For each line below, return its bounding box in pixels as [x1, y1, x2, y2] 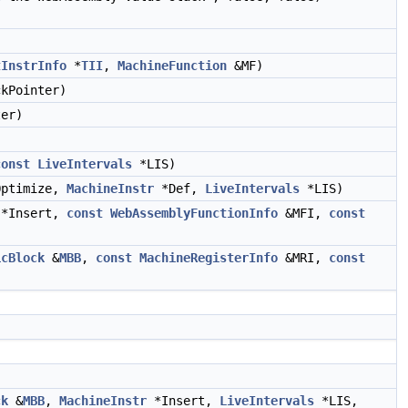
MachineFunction [117, 58, 227, 73]
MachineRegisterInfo [139, 250, 278, 265]
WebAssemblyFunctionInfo [110, 206, 278, 220]
